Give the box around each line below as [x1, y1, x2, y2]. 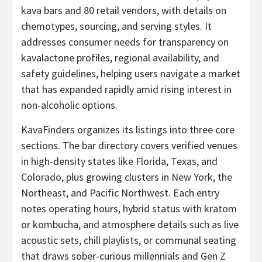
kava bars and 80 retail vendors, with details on [21, 3, 226, 17]
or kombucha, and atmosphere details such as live [21, 217, 239, 231]
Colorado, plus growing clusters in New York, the [21, 170, 232, 184]
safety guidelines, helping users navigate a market [21, 66, 240, 80]
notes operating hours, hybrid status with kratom [21, 201, 237, 215]
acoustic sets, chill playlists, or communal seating [21, 233, 236, 247]
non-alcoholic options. [21, 98, 118, 112]
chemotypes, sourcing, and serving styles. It [21, 19, 212, 33]
